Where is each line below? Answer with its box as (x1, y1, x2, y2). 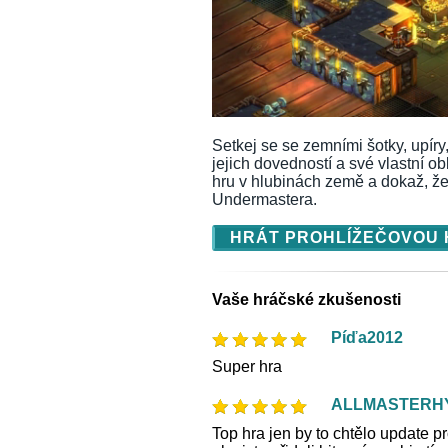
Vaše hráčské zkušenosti (212, 290, 401, 308)
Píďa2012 (331, 328, 403, 346)
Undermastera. (212, 190, 317, 208)
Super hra (212, 357, 282, 375)
